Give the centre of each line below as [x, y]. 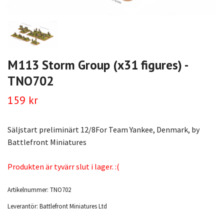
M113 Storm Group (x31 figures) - [97, 65]
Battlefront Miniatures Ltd [73, 206]
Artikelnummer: [28, 190]
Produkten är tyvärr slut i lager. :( [63, 167]
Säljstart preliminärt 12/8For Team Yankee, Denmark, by [103, 130]
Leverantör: [23, 206]
